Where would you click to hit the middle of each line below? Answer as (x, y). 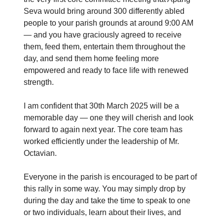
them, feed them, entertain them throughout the (105, 47)
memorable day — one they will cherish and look (109, 118)
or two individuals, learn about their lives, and (102, 213)
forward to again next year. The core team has (103, 130)
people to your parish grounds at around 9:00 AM (109, 23)
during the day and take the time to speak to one (107, 201)
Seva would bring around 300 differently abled (104, 11)
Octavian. (40, 153)
